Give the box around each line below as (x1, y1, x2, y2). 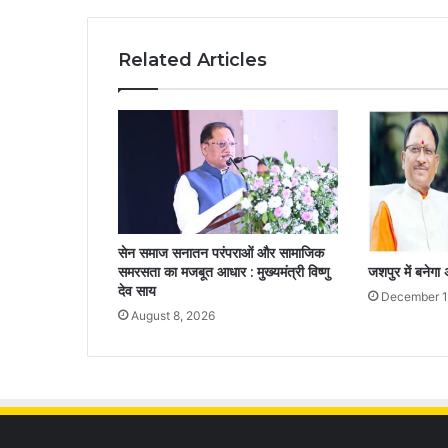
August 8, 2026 (131, 307, 215, 323)
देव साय (118, 281, 156, 300)
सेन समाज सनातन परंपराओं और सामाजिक (118, 243, 324, 262)
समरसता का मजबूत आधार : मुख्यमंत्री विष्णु (118, 262, 330, 281)
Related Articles (118, 48, 267, 71)
